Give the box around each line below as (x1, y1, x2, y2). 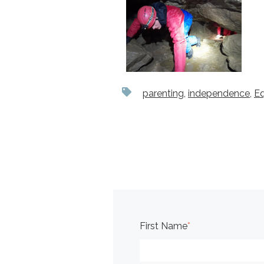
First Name (140, 220, 187, 232)
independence (188, 88, 250, 100)
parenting (143, 88, 184, 100)
